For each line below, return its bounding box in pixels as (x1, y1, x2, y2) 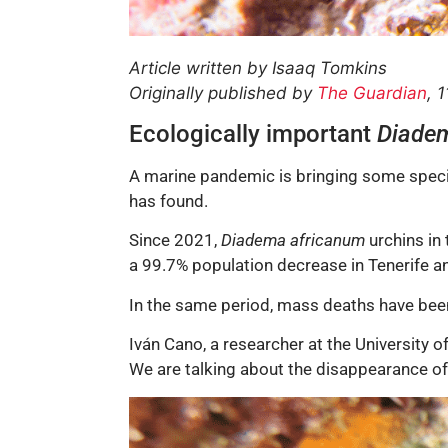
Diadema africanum (221, 230, 365, 251)
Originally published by (129, 82, 317, 103)
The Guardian (317, 82, 427, 103)
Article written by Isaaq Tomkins (129, 57, 387, 78)
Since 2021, (129, 230, 221, 251)
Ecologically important (129, 120, 377, 149)
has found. (129, 191, 208, 212)
